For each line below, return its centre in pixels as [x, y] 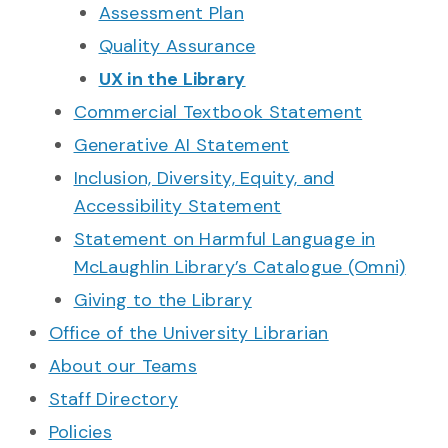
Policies [80, 431]
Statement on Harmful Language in [224, 238]
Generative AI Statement [181, 144]
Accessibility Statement [177, 205]
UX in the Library [172, 78]
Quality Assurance [177, 45]
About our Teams [122, 365]
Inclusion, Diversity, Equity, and [204, 177]
